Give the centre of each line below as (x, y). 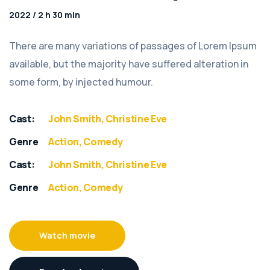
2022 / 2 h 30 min (45, 15)
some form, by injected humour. (81, 82)
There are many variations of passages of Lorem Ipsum (133, 46)
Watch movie (67, 236)
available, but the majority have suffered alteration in (129, 64)
